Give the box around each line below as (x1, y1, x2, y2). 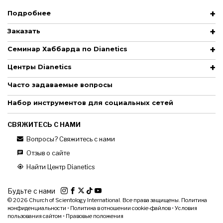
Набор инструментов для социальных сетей (7, 99, 173, 107)
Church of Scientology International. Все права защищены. (29, 196, 181, 204)
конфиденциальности (7, 204, 66, 212)
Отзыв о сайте (25, 149, 70, 157)
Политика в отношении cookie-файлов (70, 204, 171, 212)
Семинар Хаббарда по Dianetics (7, 45, 127, 53)
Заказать (7, 27, 40, 35)
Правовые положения (66, 212, 123, 220)
